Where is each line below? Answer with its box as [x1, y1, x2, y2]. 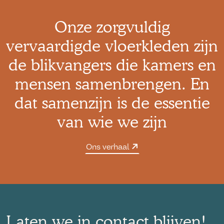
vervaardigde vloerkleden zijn [6, 35, 218, 55]
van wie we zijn [57, 111, 167, 131]
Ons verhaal [85, 141, 131, 152]
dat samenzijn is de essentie [14, 92, 210, 112]
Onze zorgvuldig [54, 16, 170, 36]
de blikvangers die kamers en [8, 54, 216, 74]
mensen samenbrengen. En [14, 73, 209, 93]
